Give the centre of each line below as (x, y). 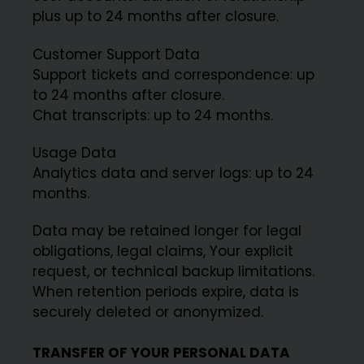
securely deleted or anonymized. (148, 312)
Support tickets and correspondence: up (174, 74)
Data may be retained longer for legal (167, 231)
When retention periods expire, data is (166, 292)
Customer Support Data (117, 54)
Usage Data (75, 152)
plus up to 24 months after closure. (156, 17)
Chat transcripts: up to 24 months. (153, 115)
